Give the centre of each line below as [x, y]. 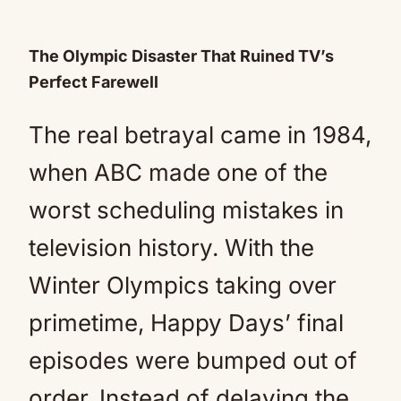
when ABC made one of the [178, 172]
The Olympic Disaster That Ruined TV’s [181, 55]
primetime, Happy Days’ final [186, 322]
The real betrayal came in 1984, [200, 134]
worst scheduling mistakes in [186, 209]
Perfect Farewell [94, 81]
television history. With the [171, 247]
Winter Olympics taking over [183, 285]
